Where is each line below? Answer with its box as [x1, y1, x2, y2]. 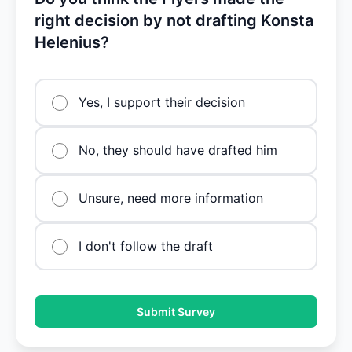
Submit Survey [137, 305, 215, 318]
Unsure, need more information [79, 190, 263, 206]
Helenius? [35, 33, 109, 52]
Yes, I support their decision [79, 94, 245, 110]
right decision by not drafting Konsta [35, 11, 313, 30]
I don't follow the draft [79, 238, 213, 254]
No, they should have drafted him [79, 142, 277, 158]
